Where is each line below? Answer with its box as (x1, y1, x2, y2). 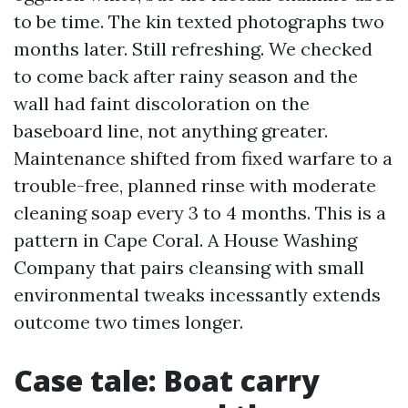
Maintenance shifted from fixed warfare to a (14, 147, 393, 169)
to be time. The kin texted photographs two (14, 10, 384, 33)
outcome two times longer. (14, 311, 243, 333)
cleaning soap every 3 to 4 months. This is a (14, 201, 386, 224)
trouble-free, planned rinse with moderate (14, 174, 376, 197)
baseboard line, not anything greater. (14, 119, 328, 142)
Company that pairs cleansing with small (14, 256, 364, 279)
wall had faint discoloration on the (14, 92, 310, 115)
